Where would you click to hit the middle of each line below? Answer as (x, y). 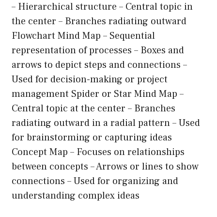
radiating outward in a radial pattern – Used (106, 123)
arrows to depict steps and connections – (99, 65)
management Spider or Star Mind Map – (98, 94)
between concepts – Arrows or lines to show (105, 167)
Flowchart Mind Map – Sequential (83, 36)
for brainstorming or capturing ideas (92, 138)
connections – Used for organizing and (95, 181)
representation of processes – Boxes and (98, 51)
